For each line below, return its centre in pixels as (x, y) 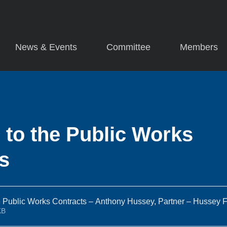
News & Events (46, 47)
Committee (128, 47)
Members (199, 47)
